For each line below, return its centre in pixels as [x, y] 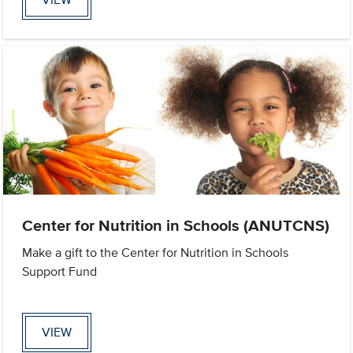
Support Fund [60, 271]
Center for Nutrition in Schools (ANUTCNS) [176, 225]
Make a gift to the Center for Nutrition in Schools [156, 252]
